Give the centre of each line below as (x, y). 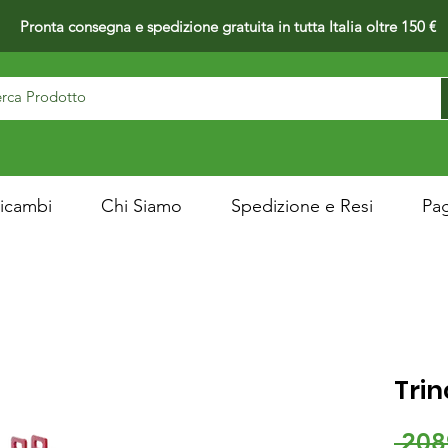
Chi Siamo (141, 206)
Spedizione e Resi (302, 206)
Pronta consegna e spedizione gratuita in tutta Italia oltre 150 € (227, 26)
